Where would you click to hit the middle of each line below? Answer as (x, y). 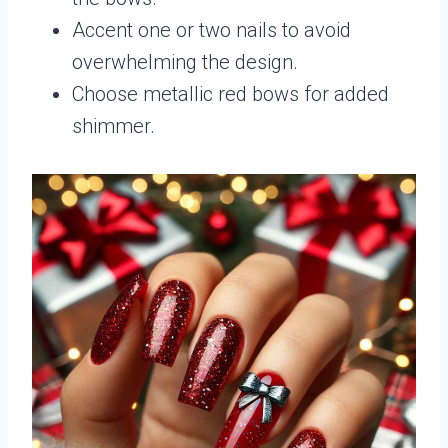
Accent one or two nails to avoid (211, 29)
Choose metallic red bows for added (230, 93)
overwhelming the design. (185, 61)
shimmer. (113, 125)
